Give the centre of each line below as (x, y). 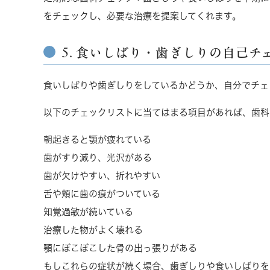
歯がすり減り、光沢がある (98, 158)
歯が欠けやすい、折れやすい (102, 176)
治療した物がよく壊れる (93, 230)
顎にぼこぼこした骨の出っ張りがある (120, 248)
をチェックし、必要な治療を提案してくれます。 (142, 16)
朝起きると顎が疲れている (97, 140)
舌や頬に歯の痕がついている (102, 194)
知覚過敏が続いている (88, 212)
